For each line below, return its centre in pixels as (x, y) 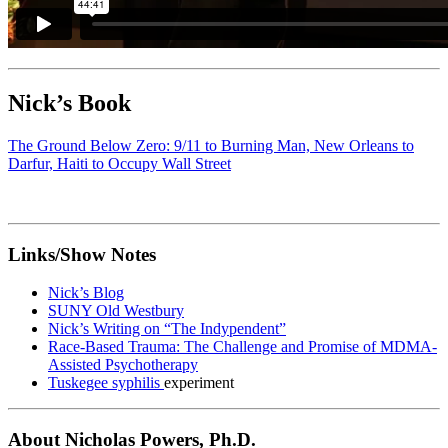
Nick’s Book (69, 102)
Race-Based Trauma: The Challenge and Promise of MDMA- (242, 347)
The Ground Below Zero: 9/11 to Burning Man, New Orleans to (211, 145)
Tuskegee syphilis (106, 383)
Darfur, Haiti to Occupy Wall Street (119, 163)
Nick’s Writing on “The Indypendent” (167, 329)
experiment (199, 383)
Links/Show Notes (82, 254)
